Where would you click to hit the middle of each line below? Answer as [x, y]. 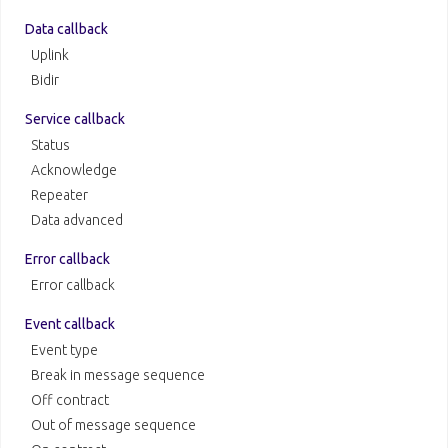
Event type [64, 350]
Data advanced [77, 220]
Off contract [70, 400]
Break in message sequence [118, 375]
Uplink [50, 55]
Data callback [66, 29]
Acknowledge [74, 170]
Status [50, 145]
